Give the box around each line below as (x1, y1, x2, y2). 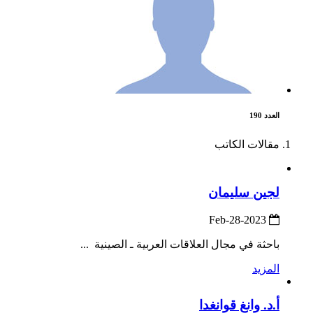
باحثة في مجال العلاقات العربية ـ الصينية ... (80, 238, 279, 250)
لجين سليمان (208, 184, 279, 200)
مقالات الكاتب (214, 138, 279, 151)
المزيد (252, 262, 279, 275)
